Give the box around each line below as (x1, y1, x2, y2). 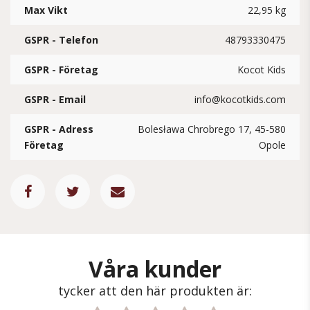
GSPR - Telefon (24, 33, 98, 46)
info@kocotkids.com (194, 93, 286, 106)
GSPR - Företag (24, 63, 98, 76)
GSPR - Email (24, 93, 86, 106)
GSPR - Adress (24, 122, 93, 136)
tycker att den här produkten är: (58, 282, 252, 299)
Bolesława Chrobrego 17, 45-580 (138, 122, 286, 136)
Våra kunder (89, 254, 221, 284)
